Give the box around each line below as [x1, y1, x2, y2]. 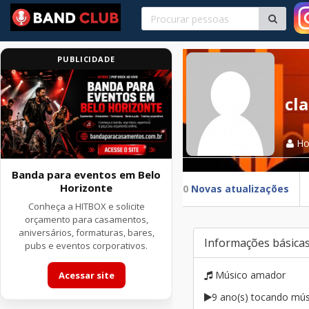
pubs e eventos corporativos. [25, 239, 148, 252]
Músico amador [212, 268, 286, 281]
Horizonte [60, 181, 112, 195]
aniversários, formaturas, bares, [18, 226, 154, 239]
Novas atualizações [191, 182, 289, 195]
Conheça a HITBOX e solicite [28, 200, 145, 213]
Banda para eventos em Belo [12, 168, 161, 182]
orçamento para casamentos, [24, 213, 148, 226]
